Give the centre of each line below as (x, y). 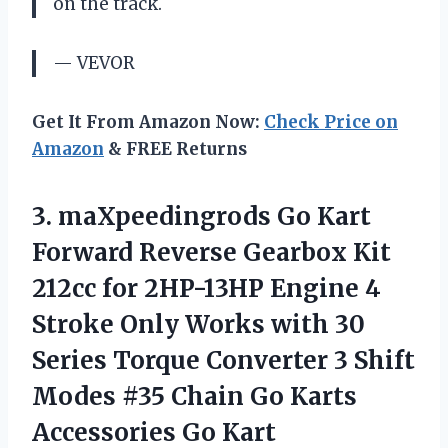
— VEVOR (94, 62)
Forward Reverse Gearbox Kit (211, 252)
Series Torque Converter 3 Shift (223, 360)
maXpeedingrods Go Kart (214, 216)
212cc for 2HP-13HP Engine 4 (206, 288)
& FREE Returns (175, 148)
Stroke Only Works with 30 (198, 324)
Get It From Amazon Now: (148, 121)
